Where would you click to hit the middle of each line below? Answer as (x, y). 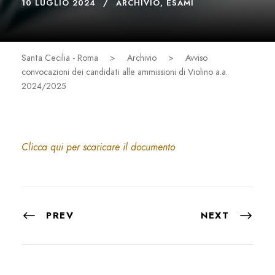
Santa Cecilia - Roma (60, 58)
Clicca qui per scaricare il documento (98, 147)
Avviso (196, 58)
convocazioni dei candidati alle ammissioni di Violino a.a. (125, 72)
